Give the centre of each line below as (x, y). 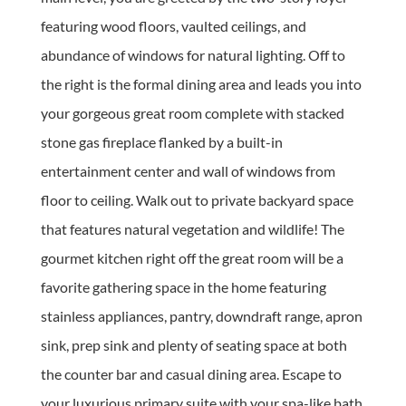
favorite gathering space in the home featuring (183, 286)
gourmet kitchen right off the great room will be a (192, 257)
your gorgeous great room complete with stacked (192, 112)
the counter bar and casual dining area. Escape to (191, 373)
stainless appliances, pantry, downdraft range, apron (201, 315)
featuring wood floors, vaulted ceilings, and (173, 25)
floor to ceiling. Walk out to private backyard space (197, 199)
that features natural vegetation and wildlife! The (192, 228)
